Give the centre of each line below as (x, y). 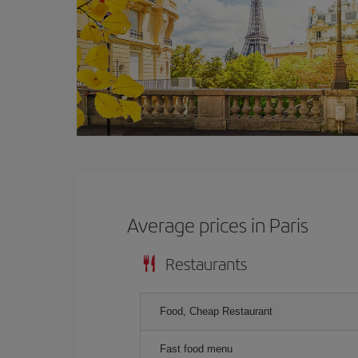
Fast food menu (196, 348)
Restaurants (206, 263)
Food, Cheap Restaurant (216, 311)
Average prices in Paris (218, 224)
